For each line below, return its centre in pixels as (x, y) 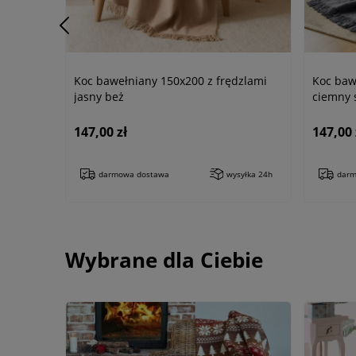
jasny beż (99, 97)
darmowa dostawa (134, 174)
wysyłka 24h (250, 174)
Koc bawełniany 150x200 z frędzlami (170, 81)
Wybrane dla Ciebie (164, 260)
